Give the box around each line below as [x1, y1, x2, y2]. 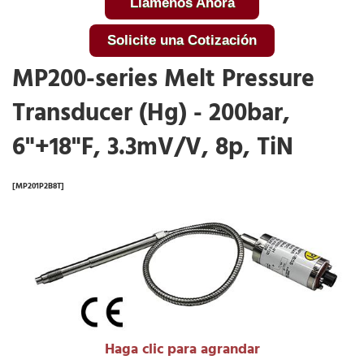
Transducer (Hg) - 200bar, [12, 93, 290, 132]
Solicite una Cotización [107, 32, 257, 48]
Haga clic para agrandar [104, 337, 260, 362]
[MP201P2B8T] [12, 180, 64, 193]
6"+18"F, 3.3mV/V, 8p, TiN [12, 128, 293, 167]
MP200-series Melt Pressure [12, 59, 314, 98]
